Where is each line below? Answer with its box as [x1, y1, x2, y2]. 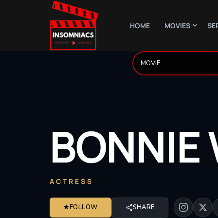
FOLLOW [69, 202, 98, 212]
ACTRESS [50, 176, 93, 186]
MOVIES [164, 20, 190, 30]
